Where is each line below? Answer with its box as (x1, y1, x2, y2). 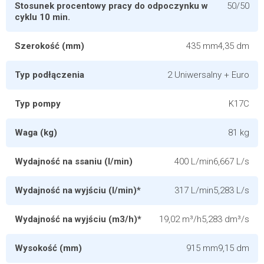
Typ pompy (15, 98, 61, 109)
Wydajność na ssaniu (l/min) (15, 156, 133, 167)
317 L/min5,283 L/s (174, 185, 249, 196)
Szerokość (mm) (15, 41, 84, 51)
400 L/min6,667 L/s (174, 156, 249, 167)
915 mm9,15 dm (186, 243, 249, 253)
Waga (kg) (15, 127, 57, 138)
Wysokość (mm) (15, 243, 82, 253)
